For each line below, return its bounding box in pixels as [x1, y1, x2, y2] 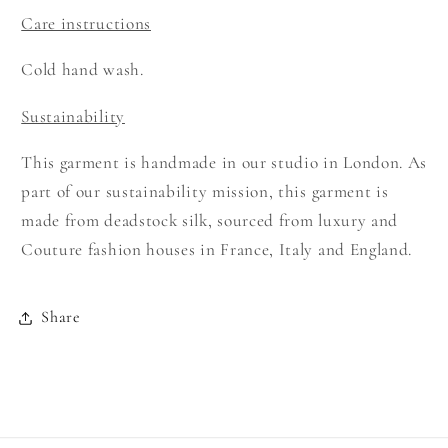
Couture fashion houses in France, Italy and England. [21, 238, 413, 260]
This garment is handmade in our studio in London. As [21, 151, 428, 173]
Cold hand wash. [21, 59, 144, 81]
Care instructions [21, 13, 151, 35]
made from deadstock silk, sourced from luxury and [21, 209, 399, 231]
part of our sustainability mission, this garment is [21, 180, 389, 202]
